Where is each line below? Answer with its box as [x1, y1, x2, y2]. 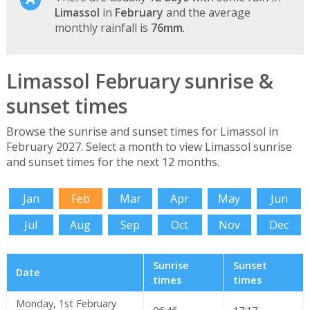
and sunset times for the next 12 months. [6, 154, 219, 170]
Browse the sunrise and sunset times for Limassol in [6, 124, 278, 140]
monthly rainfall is [54, 19, 151, 35]
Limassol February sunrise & [6, 66, 273, 94]
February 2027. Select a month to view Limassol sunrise [6, 139, 292, 155]
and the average [163, 4, 250, 20]
